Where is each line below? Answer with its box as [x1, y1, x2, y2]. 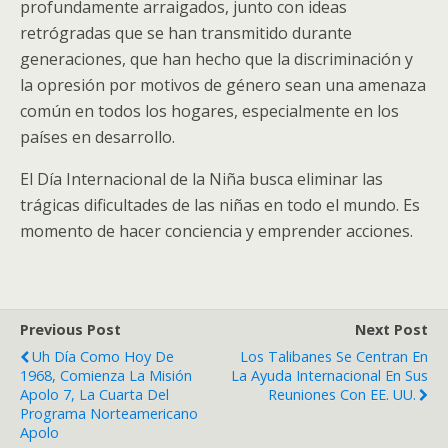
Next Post [355, 320, 428, 339]
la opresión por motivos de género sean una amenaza [20, 74, 426, 96]
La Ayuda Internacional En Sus [231, 366, 428, 385]
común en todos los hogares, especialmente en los [20, 100, 399, 122]
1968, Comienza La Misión [20, 366, 192, 385]
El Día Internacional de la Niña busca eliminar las [20, 168, 383, 190]
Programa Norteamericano [20, 404, 198, 423]
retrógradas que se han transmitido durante [20, 22, 352, 44]
